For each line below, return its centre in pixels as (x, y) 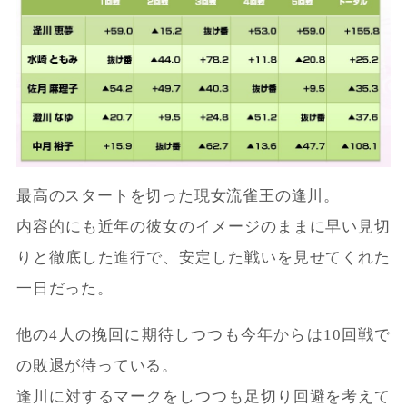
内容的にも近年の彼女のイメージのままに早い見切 (203, 227)
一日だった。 (65, 289)
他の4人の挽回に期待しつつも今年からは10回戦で (203, 335)
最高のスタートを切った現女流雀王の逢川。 (178, 196)
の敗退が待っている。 (97, 366)
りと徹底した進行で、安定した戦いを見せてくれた (203, 258)
